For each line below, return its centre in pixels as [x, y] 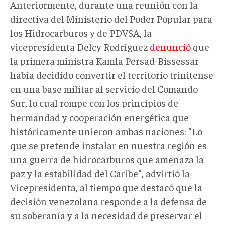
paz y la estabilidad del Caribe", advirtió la [100, 173]
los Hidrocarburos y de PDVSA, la [81, 32]
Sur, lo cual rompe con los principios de [94, 102]
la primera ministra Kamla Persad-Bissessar [104, 60]
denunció [170, 46]
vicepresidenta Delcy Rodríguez [80, 46]
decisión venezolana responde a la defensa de [108, 201]
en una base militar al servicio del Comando [104, 88]
